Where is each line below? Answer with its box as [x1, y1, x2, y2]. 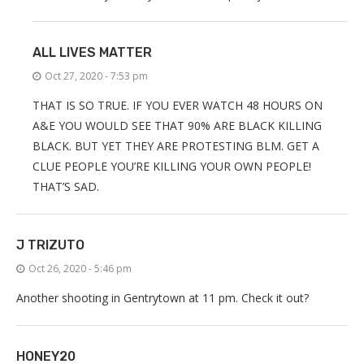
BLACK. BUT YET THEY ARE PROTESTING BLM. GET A [32, 137, 319, 154]
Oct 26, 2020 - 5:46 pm [28, 261, 132, 275]
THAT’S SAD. [32, 178, 99, 194]
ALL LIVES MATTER [32, 44, 152, 60]
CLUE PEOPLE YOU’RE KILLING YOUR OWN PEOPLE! [32, 158, 311, 174]
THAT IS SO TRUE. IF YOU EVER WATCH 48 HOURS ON [32, 97, 323, 113]
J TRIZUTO [16, 236, 84, 253]
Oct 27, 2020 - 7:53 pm [45, 68, 148, 83]
